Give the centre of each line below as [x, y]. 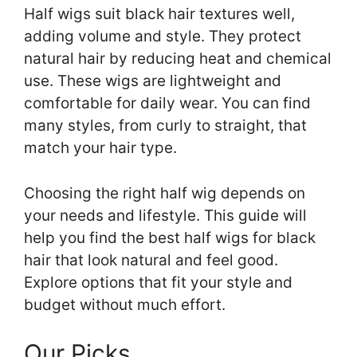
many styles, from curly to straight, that [165, 126]
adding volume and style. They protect [163, 37]
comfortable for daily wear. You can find [167, 104]
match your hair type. [100, 148]
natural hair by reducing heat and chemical [178, 59]
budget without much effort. [125, 304]
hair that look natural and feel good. [151, 260]
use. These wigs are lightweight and [153, 81]
